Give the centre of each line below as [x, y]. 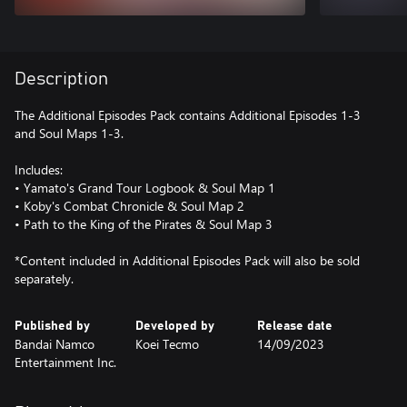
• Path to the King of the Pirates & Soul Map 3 [144, 223]
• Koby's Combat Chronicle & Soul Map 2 [129, 205]
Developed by [175, 326]
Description [61, 79]
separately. [44, 278]
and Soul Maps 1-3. [69, 133]
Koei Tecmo [168, 343]
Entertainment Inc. [65, 362]
